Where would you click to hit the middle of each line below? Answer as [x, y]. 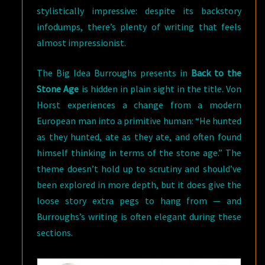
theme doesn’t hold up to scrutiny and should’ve [139, 169]
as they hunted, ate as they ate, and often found [139, 137]
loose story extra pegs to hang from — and [139, 201]
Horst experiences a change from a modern [139, 105]
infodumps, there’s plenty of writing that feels [139, 27]
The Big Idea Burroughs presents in [114, 73]
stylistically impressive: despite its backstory [139, 11]
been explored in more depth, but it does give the [139, 185]
